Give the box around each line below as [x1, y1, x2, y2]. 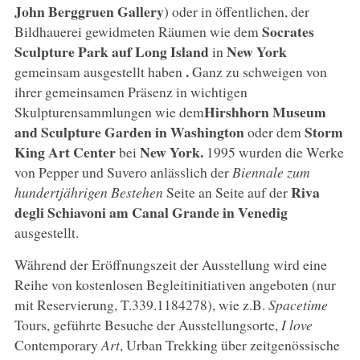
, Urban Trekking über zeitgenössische [119, 334, 340, 354]
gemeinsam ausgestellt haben [14, 61, 186, 81]
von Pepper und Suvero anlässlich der [14, 162, 232, 182]
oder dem [243, 121, 305, 141]
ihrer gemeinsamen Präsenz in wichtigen [14, 81, 247, 101]
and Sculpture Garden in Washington [14, 121, 244, 142]
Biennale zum [231, 162, 310, 182]
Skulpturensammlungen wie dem [14, 101, 204, 121]
